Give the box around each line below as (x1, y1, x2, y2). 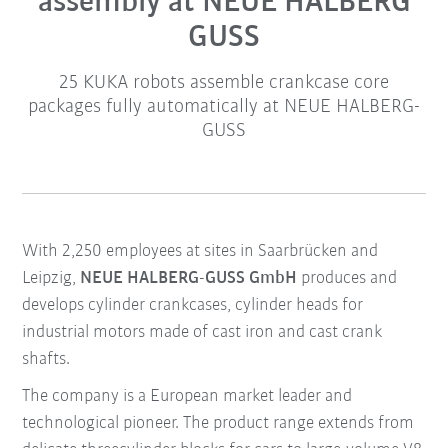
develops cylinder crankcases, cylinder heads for (22, 296, 364, 316)
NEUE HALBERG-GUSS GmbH (80, 269, 298, 289)
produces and (297, 269, 398, 289)
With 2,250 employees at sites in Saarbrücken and (22, 242, 379, 262)
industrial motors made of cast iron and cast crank (22, 323, 383, 343)
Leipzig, (22, 269, 81, 289)
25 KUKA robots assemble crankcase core (59, 73, 389, 94)
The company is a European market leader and (22, 387, 353, 407)
